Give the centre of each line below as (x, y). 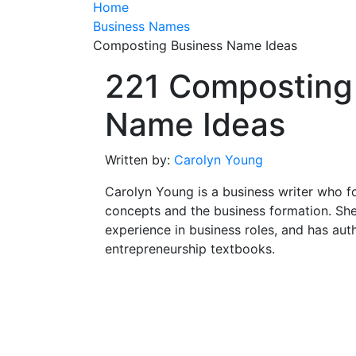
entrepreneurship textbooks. (190, 248)
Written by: (139, 159)
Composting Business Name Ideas (195, 45)
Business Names (141, 26)
